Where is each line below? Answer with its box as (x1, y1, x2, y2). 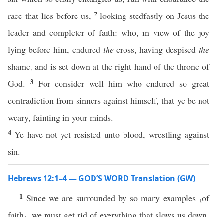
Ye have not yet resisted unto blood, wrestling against (15, 128, 209, 140)
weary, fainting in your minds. (8, 111, 113, 123)
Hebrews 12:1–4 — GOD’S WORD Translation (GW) (8, 173, 195, 184)
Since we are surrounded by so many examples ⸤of (26, 192, 210, 203)
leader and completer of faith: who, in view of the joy (8, 27, 209, 38)
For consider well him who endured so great (38, 77, 210, 89)
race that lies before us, (8, 10, 94, 21)
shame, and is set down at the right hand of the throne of (8, 61, 209, 72)
